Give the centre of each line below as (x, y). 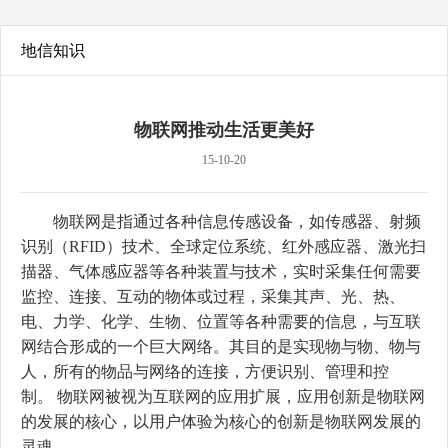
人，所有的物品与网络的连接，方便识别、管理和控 (205, 371)
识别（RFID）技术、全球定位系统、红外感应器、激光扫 (223, 246)
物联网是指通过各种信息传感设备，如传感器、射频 (221, 221)
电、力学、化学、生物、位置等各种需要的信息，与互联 (221, 321)
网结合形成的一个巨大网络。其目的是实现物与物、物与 (221, 346)
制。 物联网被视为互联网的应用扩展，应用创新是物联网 (223, 396)
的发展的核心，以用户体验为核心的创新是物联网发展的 (221, 421)
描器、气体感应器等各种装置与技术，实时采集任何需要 (221, 271)
